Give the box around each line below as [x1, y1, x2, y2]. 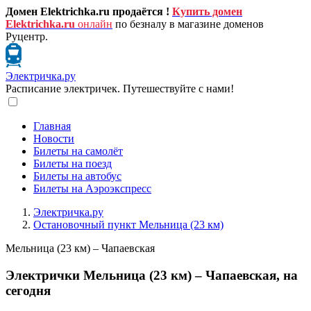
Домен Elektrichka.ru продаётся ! [6, 6, 169, 17]
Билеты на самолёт [33, 145, 123, 157]
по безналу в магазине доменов [112, 18, 264, 30]
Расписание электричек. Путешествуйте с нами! [6, 83, 234, 94]
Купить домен [172, 6, 242, 17]
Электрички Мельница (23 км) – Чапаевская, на [6, 267, 298, 283]
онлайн [75, 18, 112, 30]
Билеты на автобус [33, 170, 121, 182]
